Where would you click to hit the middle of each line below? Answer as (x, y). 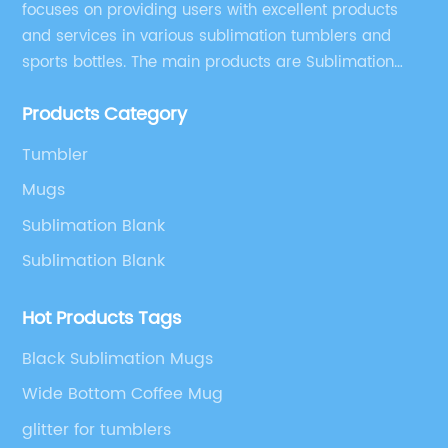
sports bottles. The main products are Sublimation (208, 62)
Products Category (105, 114)
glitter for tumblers (97, 429)
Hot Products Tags (102, 318)
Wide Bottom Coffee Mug (123, 394)
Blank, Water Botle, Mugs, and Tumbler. (166, 88)
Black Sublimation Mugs (118, 358)
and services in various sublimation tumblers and (207, 36)
